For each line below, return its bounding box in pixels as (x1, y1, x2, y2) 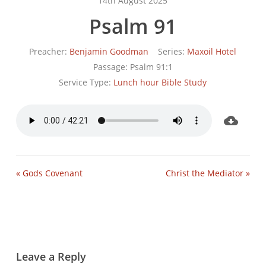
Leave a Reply (15, 249, 86, 264)
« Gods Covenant (15, 167, 83, 179)
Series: (158, 45, 185, 57)
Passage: (93, 61, 128, 72)
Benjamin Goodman (69, 45, 149, 57)
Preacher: (29, 45, 68, 57)
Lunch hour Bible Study (113, 76, 207, 88)
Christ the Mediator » (166, 167, 251, 179)
